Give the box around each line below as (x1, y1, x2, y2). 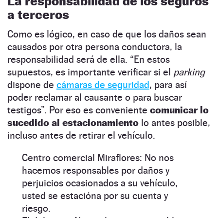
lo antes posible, (139, 116, 210, 128)
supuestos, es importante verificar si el (7, 66, 173, 78)
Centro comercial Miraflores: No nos (22, 151, 174, 163)
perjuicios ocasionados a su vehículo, (22, 177, 178, 189)
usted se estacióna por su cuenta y (22, 189, 168, 201)
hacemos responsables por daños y (22, 164, 169, 176)
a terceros (7, 6, 72, 22)
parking (173, 66, 205, 78)
